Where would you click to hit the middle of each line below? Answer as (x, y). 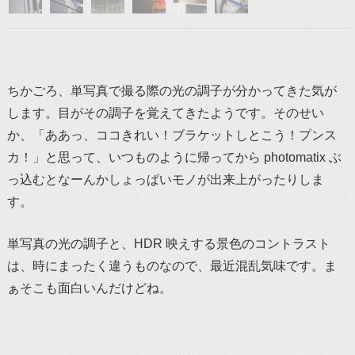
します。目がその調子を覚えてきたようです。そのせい (165, 113)
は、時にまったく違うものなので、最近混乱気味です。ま (172, 266)
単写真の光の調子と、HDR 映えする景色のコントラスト (168, 244)
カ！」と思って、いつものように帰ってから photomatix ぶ (174, 158)
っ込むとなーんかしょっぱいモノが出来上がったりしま (165, 180)
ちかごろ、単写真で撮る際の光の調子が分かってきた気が (172, 91)
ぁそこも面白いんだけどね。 (89, 288)
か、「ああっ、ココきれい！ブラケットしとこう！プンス (172, 136)
